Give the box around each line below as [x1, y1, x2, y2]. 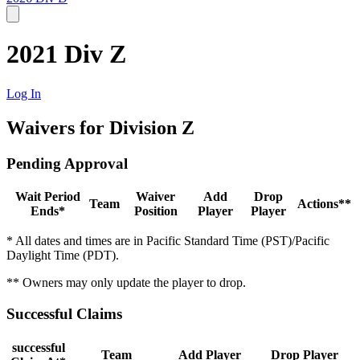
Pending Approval [6, 154, 128, 172]
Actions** [297, 197, 351, 211]
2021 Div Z [6, 39, 126, 69]
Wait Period [14, 190, 80, 204]
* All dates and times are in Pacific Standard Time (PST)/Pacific [6, 234, 329, 248]
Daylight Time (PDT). [6, 248, 119, 263]
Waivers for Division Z [6, 117, 194, 138]
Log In [6, 86, 41, 100]
